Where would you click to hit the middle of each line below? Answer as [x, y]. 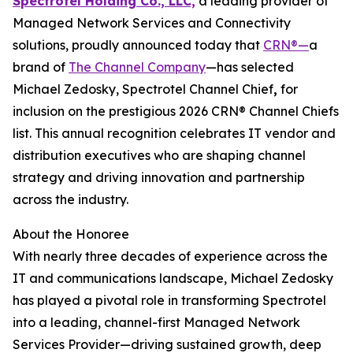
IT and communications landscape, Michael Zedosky [173, 278]
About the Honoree [71, 234]
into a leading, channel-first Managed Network [156, 322]
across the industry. [71, 199]
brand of [41, 67]
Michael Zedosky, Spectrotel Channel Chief [143, 89]
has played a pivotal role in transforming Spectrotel [169, 300]
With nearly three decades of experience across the [170, 256]
